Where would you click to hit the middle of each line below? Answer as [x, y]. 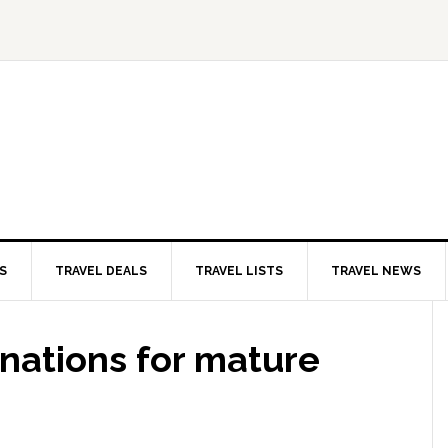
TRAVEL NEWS [376, 271]
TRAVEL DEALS [101, 271]
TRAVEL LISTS [239, 271]
